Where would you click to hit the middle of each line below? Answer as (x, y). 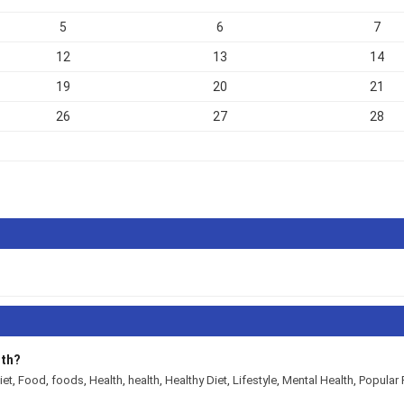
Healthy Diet (202, 380)
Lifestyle (264, 380)
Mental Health (329, 380)
